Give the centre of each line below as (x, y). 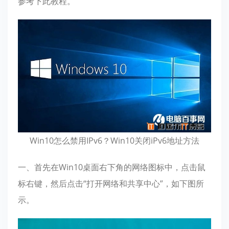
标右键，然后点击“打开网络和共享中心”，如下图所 (111, 183)
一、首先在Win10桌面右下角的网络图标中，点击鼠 (112, 167)
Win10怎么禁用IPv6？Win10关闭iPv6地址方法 (114, 140)
